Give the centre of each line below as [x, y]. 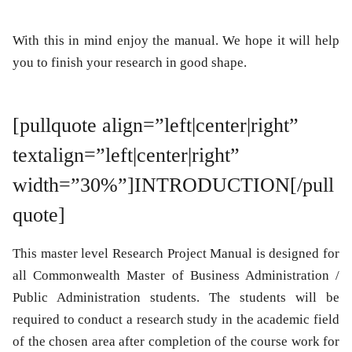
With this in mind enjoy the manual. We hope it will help [176, 41]
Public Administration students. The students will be [176, 298]
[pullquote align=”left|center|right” [156, 126]
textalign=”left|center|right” [126, 156]
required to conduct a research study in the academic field [176, 320]
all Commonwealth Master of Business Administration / [176, 276]
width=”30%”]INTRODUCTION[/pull [173, 185]
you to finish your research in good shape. [130, 63]
